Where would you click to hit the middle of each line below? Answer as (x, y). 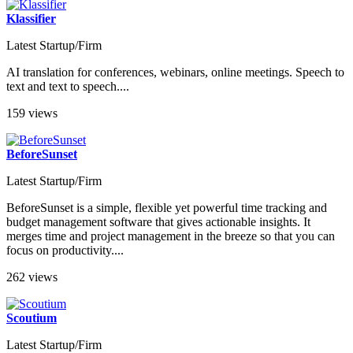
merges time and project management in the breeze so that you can (171, 236)
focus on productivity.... (65, 250)
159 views (32, 113)
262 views (32, 277)
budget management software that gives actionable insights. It (158, 221)
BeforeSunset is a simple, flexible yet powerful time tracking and (167, 207)
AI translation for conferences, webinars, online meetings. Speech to (175, 72)
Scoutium (32, 318)
